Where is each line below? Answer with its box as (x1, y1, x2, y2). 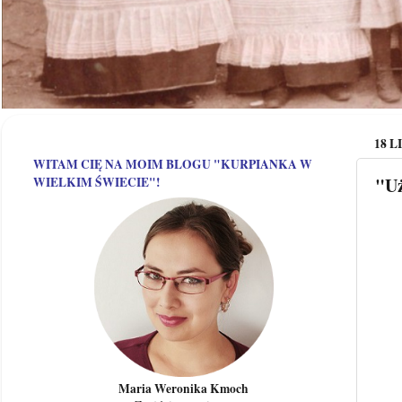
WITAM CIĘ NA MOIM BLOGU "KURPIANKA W (33, 154, 312, 173)
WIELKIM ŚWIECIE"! (33, 172, 161, 191)
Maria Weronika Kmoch (118, 379, 249, 398)
